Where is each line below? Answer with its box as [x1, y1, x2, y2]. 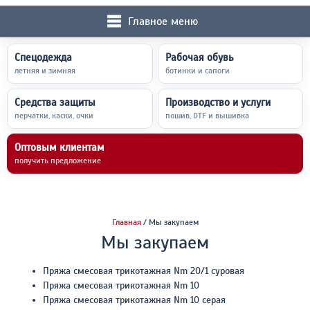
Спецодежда [15, 51, 72, 64]
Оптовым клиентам [15, 141, 104, 154]
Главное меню [128, 15, 198, 28]
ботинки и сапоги [165, 66, 230, 75]
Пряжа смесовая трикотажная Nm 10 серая [43, 294, 226, 306]
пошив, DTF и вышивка [165, 111, 249, 120]
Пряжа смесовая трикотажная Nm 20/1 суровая [43, 265, 244, 277]
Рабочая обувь [165, 51, 233, 64]
